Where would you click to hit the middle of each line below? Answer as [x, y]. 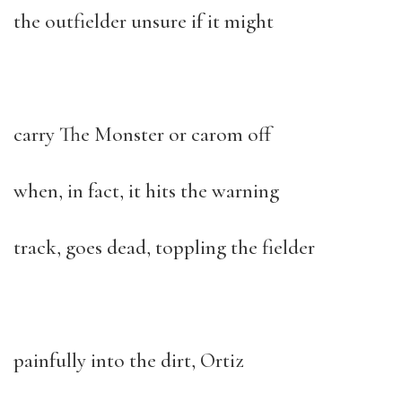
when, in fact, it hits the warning [146, 191]
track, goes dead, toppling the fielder [164, 248]
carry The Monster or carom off [142, 135]
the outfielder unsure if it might [144, 22]
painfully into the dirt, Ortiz [128, 361]
